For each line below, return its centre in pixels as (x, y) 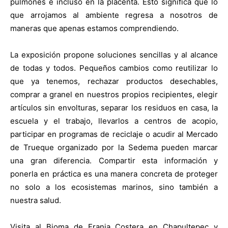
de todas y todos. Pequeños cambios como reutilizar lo (114, 68)
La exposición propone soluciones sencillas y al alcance (114, 54)
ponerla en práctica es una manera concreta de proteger (114, 174)
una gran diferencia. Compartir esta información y (114, 160)
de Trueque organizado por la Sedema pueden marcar (114, 147)
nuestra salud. (36, 200)
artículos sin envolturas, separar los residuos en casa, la (114, 107)
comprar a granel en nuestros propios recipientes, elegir (114, 94)
